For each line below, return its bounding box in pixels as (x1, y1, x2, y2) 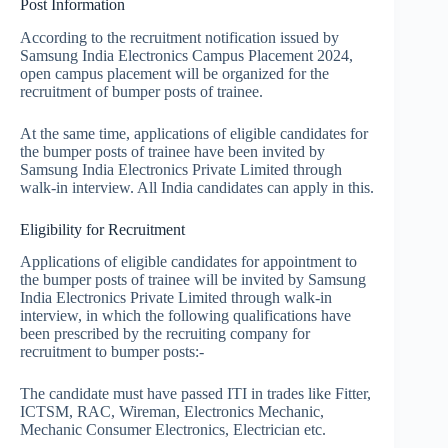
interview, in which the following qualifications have (20, 307, 351, 325)
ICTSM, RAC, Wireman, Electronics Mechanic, (20, 403, 324, 421)
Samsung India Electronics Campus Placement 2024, (20, 46, 353, 64)
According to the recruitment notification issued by (20, 28, 339, 46)
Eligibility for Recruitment (20, 220, 185, 238)
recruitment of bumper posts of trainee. (20, 82, 263, 100)
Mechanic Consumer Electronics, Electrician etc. (20, 421, 326, 439)
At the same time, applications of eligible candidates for (20, 124, 368, 142)
